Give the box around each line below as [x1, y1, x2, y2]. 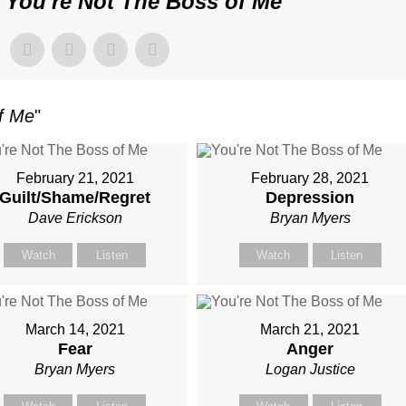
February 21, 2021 [15, 169, 134, 186]
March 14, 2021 [24, 321, 125, 337]
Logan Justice [265, 361, 355, 377]
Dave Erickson [27, 209, 122, 226]
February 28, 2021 [251, 169, 370, 186]
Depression [266, 188, 355, 207]
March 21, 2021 [260, 321, 361, 337]
